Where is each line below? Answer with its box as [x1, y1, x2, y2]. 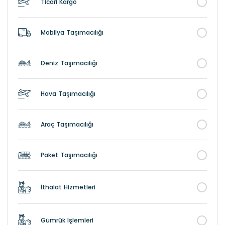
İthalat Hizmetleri [41, 182, 95, 191]
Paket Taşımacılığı [41, 151, 97, 159]
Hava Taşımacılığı [41, 89, 95, 98]
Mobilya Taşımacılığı [41, 28, 103, 37]
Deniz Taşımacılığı [41, 59, 97, 67]
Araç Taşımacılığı [41, 120, 93, 129]
